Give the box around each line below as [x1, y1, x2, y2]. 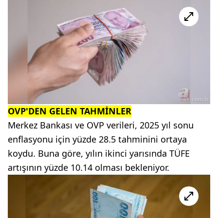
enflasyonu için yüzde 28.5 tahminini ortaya [8, 133, 187, 145]
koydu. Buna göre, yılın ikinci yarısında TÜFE [8, 147, 190, 159]
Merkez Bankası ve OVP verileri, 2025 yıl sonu [8, 119, 194, 131]
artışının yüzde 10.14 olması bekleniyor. [8, 161, 169, 173]
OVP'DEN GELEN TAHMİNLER [8, 105, 131, 117]
